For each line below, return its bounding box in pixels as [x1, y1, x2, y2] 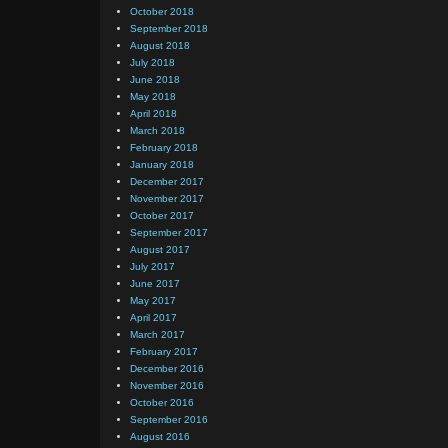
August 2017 [130, 244, 190, 255]
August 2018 [130, 40, 190, 51]
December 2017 [130, 176, 204, 187]
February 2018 [130, 142, 198, 153]
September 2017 [130, 227, 208, 238]
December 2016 [130, 363, 204, 374]
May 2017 [130, 295, 176, 306]
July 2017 [130, 261, 175, 272]
